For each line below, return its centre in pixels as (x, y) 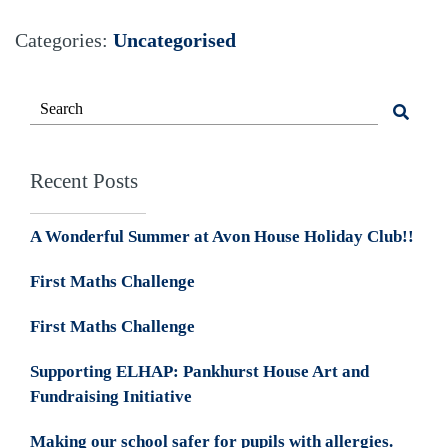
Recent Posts (84, 180)
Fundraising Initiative (111, 396)
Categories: (64, 39)
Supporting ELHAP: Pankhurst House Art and (199, 371)
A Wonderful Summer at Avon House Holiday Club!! (222, 236)
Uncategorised (174, 39)
